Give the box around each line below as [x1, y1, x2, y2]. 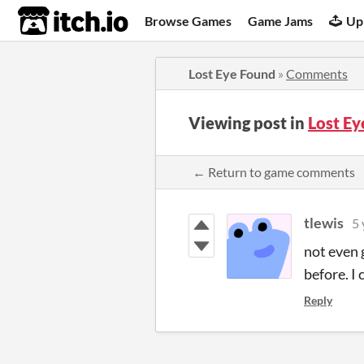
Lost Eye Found [188, 66, 275, 81]
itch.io [17, 5, 89, 37]
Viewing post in [188, 113, 308, 132]
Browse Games [145, 12, 232, 28]
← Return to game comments [193, 164, 355, 180]
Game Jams [248, 12, 314, 28]
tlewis [304, 214, 344, 232]
